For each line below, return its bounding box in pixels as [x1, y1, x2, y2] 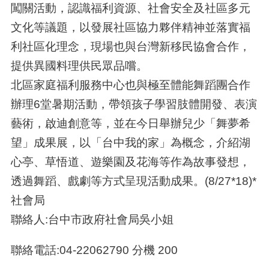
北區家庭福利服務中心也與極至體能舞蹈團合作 [10, 78, 250, 92]
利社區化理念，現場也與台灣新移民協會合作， [10, 40, 250, 53]
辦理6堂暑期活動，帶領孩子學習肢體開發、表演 [10, 97, 257, 111]
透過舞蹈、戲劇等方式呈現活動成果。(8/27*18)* [10, 174, 256, 188]
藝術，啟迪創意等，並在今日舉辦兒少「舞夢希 [10, 116, 250, 130]
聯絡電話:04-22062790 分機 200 [10, 243, 178, 257]
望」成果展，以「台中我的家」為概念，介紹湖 [10, 136, 250, 150]
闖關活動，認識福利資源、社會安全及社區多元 [10, 1, 250, 15]
